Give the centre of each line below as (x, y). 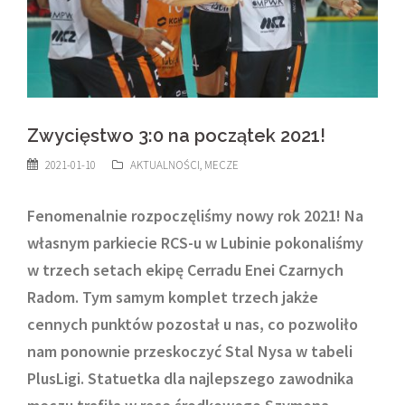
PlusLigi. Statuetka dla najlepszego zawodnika (190, 378)
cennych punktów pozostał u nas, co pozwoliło (193, 324)
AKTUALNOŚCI (165, 165)
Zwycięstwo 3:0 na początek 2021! (176, 135)
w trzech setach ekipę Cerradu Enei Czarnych (185, 269)
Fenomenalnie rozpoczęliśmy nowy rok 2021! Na (195, 215)
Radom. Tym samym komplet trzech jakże (173, 297)
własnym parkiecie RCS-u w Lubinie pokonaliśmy (195, 242)
